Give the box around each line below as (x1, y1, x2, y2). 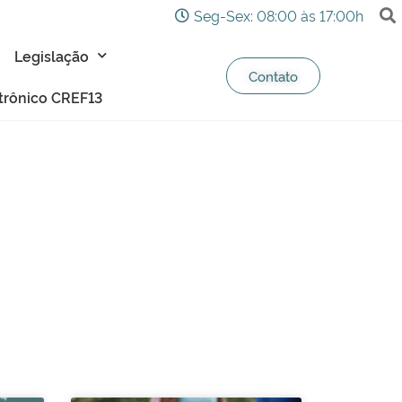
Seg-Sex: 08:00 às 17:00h (194, 4, 363, 25)
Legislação (13, 45, 89, 66)
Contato (249, 66, 299, 86)
